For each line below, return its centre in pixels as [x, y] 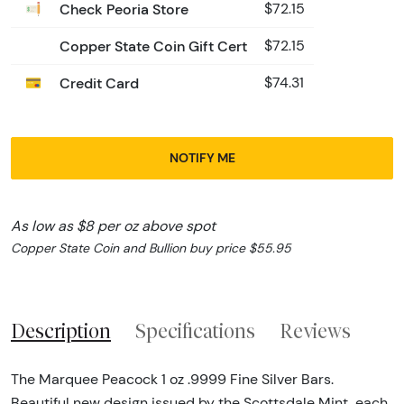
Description [61, 331]
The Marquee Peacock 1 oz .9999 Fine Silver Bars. [172, 380]
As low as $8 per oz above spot [113, 225]
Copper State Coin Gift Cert [151, 46]
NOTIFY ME [202, 157]
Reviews [315, 331]
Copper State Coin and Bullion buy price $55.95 [151, 248]
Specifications [195, 331]
